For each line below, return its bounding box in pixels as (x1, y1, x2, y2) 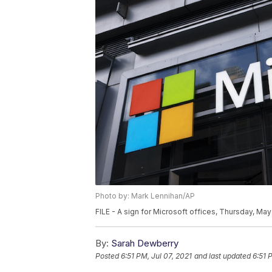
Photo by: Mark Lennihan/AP (95, 191, 195, 201)
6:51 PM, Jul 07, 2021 (121, 251, 192, 261)
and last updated (194, 251, 251, 261)
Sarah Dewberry (111, 237, 178, 250)
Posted (95, 251, 121, 261)
